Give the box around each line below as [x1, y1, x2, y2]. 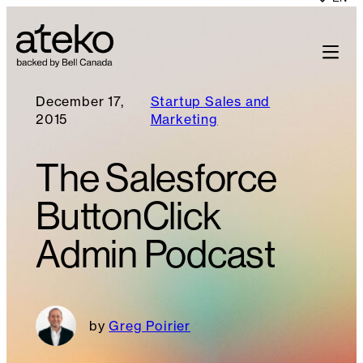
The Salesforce [36, 156, 277, 201]
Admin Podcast [36, 233, 275, 277]
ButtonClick [36, 194, 221, 239]
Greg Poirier [109, 318, 191, 335]
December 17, [36, 93, 124, 109]
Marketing [150, 111, 218, 127]
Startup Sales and [150, 93, 271, 109]
